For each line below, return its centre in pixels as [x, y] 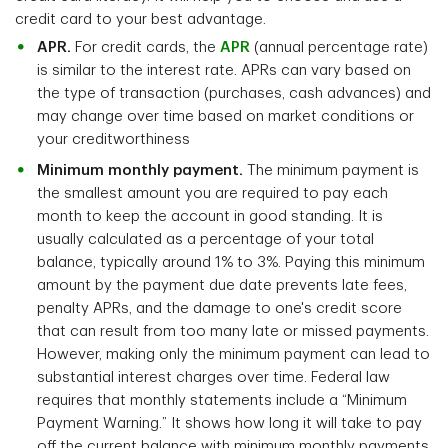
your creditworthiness [113, 140]
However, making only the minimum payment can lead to [233, 355]
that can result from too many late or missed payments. [233, 332]
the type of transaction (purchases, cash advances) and [234, 94]
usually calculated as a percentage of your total [205, 240]
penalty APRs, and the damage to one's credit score [219, 309]
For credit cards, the [147, 48]
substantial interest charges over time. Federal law [213, 378]
